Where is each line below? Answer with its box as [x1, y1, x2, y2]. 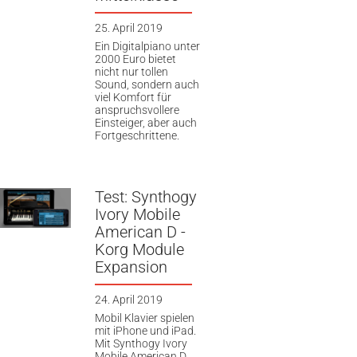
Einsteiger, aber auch [94, 116, 197, 130]
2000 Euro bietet [94, 53, 176, 66]
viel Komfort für [94, 91, 171, 104]
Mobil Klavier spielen [94, 312, 194, 325]
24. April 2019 [94, 292, 163, 306]
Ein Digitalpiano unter [94, 40, 200, 53]
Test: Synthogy [94, 186, 197, 206]
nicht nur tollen [94, 65, 168, 79]
